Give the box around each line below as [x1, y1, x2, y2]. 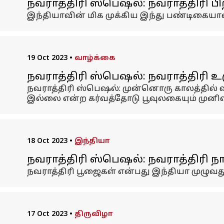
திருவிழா [74, 210, 112, 218]
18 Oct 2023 [26, 137, 67, 145]
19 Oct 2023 [26, 54, 67, 62]
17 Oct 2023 [26, 210, 67, 218]
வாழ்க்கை [74, 54, 115, 62]
